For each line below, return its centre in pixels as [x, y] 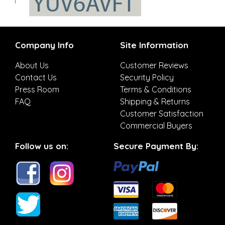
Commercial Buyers [156, 125]
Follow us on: [42, 146]
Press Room [37, 89]
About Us [32, 65]
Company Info [44, 45]
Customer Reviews [154, 65]
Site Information [154, 45]
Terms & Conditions [156, 89]
